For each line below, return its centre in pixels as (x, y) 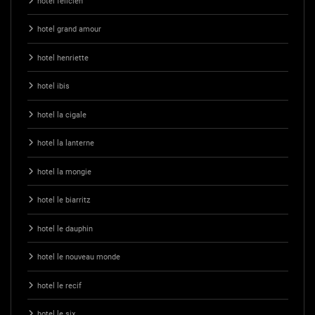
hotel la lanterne (65, 143)
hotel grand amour (69, 30)
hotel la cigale (62, 115)
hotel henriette (63, 58)
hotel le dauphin (65, 229)
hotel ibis (53, 86)
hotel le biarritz (63, 200)
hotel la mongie (64, 172)
